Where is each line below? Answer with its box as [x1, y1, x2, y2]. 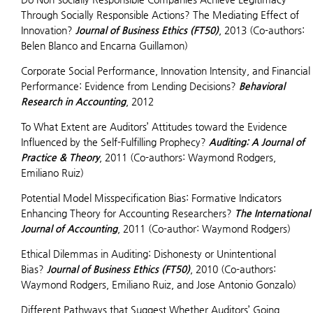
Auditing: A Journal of [209, 136, 305, 147]
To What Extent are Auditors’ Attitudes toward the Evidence [21, 121, 287, 132]
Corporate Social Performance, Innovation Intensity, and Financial [21, 65, 310, 76]
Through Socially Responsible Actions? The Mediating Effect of [21, 9, 299, 20]
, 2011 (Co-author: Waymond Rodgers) [117, 223, 291, 234]
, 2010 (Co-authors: [190, 263, 276, 275]
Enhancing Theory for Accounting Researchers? [21, 208, 235, 219]
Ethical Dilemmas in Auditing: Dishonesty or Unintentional [21, 248, 276, 259]
